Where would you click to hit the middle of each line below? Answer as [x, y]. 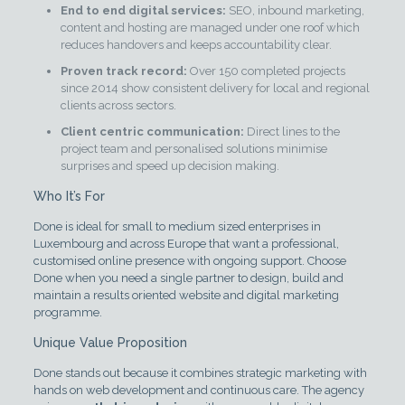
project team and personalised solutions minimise [193, 148]
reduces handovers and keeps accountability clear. [196, 44]
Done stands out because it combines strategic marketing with [200, 372]
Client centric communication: [152, 131]
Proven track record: [123, 71]
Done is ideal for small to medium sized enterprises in [177, 226]
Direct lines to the [292, 131]
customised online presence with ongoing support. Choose [189, 260]
